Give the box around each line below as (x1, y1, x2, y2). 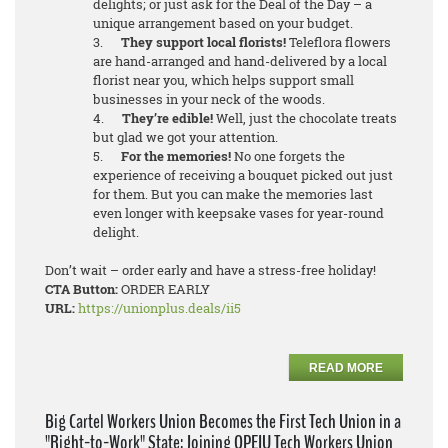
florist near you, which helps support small (93, 71, 354, 89)
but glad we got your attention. (93, 128, 278, 146)
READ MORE (309, 361, 383, 375)
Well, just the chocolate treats (213, 109, 397, 127)
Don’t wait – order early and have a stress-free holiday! (45, 261, 376, 279)
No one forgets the (231, 147, 345, 165)
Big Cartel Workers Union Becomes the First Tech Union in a (45, 408, 401, 435)
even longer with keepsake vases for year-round (93, 204, 384, 222)
